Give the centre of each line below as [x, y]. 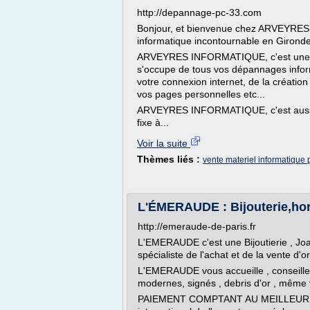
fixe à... [153, 122]
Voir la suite [164, 143]
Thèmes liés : [170, 159]
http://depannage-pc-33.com [199, 12]
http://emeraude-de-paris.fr [197, 226]
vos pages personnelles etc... [201, 94]
